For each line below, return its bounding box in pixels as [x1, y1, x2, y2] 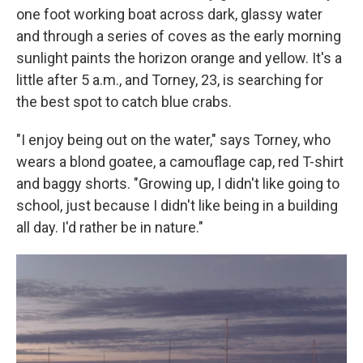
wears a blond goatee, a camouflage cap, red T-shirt [16, 153, 344, 170]
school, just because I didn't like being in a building [16, 197, 338, 214]
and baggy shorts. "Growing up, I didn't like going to [16, 175, 340, 192]
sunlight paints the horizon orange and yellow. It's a [16, 49, 342, 66]
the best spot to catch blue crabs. [16, 93, 232, 110]
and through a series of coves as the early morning [16, 28, 341, 45]
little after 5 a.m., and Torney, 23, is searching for [16, 71, 323, 88]
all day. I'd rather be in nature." [16, 219, 203, 236]
